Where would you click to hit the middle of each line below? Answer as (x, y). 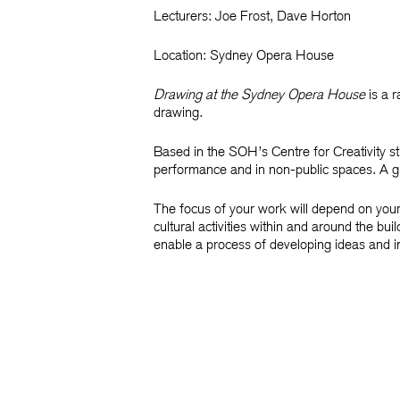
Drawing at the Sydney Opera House (259, 94)
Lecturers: (183, 16)
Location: (182, 55)
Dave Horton (314, 16)
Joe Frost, (244, 16)
